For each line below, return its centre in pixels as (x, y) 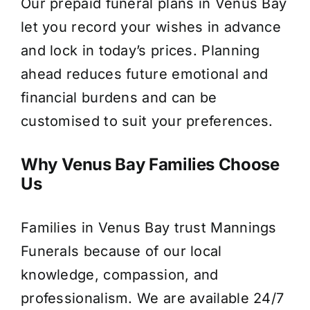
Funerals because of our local (121, 251)
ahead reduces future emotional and (144, 74)
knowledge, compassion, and (119, 274)
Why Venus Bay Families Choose (150, 164)
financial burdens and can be (119, 97)
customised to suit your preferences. (147, 121)
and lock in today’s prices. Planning (140, 50)
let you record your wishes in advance (151, 27)
